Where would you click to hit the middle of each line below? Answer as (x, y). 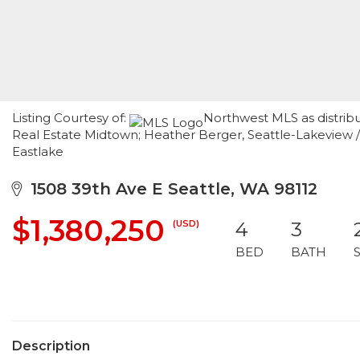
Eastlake (38, 151)
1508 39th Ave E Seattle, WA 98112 (169, 189)
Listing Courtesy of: (71, 118)
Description (51, 346)
